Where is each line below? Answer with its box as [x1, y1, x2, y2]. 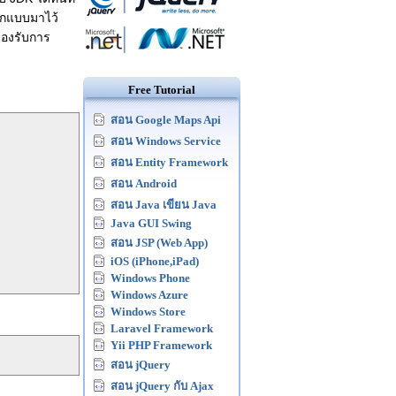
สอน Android [110, 177, 177, 190]
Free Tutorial [128, 83, 195, 96]
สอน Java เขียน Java [110, 198, 217, 211]
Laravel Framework [110, 322, 213, 335]
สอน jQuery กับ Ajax [110, 379, 214, 392]
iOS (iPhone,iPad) [110, 255, 199, 268]
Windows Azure [110, 288, 188, 301]
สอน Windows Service [110, 134, 221, 148]
